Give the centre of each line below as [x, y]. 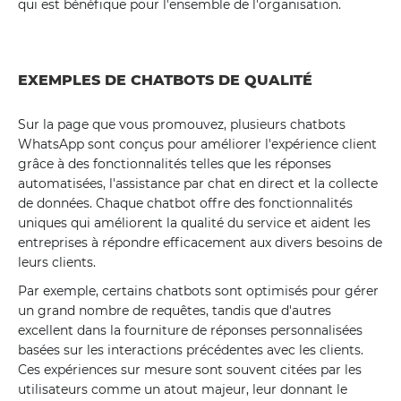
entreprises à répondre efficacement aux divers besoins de [200, 243]
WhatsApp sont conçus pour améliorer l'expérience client [197, 144]
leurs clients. [57, 262]
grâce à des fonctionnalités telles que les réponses [175, 164]
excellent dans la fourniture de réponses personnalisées [190, 330]
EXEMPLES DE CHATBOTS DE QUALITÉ [165, 80]
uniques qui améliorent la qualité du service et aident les [194, 223]
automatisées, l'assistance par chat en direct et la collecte [198, 183]
